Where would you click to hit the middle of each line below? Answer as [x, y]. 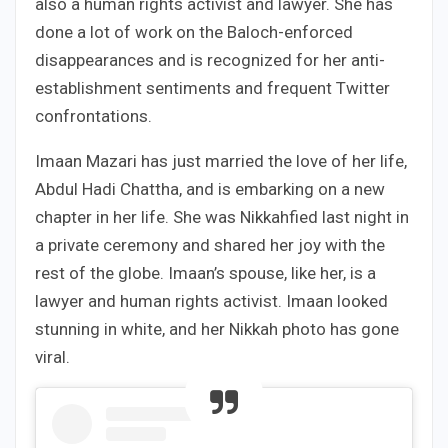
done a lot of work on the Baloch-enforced [194, 32]
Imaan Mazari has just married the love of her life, [221, 161]
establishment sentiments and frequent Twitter [212, 88]
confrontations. [93, 116]
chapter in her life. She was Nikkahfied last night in [222, 217]
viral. [52, 357]
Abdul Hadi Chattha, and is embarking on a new [210, 189]
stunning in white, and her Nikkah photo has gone [217, 329]
